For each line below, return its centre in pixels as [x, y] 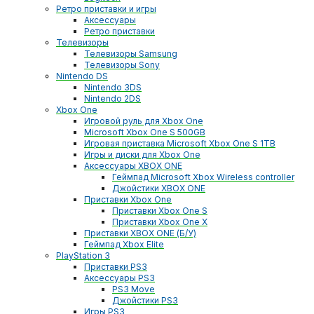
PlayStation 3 [83, 256]
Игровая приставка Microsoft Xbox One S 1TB [180, 144]
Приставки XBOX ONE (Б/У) [140, 233]
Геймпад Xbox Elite [124, 245]
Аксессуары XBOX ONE [133, 166]
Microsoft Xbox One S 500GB [145, 132]
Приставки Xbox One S [160, 211]
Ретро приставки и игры [106, 9]
